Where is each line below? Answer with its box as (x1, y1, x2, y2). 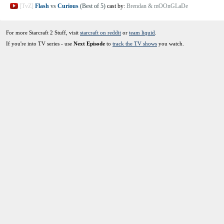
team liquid (129, 29, 155, 35)
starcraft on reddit (80, 29, 121, 35)
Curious (57, 2, 78, 9)
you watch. (157, 40, 184, 46)
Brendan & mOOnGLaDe (126, 2, 188, 9)
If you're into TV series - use (6, 40, 73, 46)
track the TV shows (112, 40, 157, 46)
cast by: (107, 2, 126, 9)
